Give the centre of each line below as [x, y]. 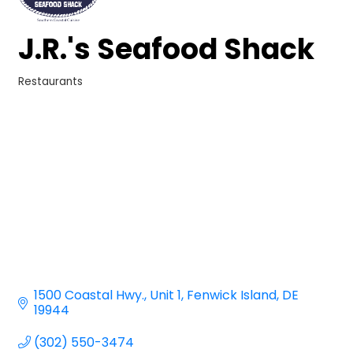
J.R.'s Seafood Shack [166, 49]
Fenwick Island [232, 295]
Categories [50, 91]
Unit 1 [165, 295]
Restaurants [50, 81]
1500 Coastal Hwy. [89, 295]
